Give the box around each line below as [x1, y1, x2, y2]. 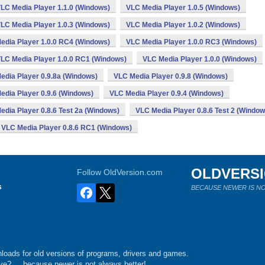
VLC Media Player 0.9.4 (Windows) [109, 89, 224, 98]
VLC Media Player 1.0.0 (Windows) [143, 55, 257, 63]
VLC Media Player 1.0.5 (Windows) [126, 4, 240, 12]
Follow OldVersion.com [77, 167, 163, 177]
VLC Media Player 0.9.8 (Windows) [114, 72, 228, 80]
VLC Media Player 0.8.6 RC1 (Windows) [1, 124, 132, 132]
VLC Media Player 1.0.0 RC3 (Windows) [126, 38, 257, 46]
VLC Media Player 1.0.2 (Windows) [126, 21, 240, 29]
